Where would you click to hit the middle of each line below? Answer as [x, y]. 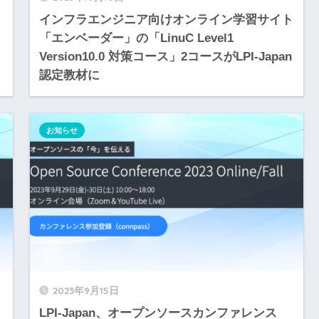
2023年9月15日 [85, 290]
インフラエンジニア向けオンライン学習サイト [166, 20]
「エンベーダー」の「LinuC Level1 [136, 38]
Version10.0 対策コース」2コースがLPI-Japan [165, 57]
